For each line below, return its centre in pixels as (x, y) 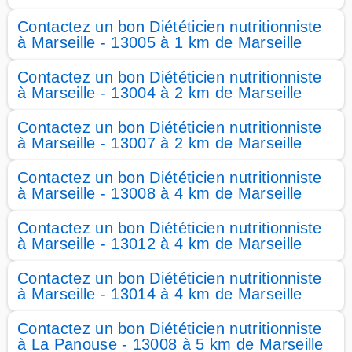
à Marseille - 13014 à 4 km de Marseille (160, 294)
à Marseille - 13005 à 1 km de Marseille (160, 42)
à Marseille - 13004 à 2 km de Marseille (160, 93)
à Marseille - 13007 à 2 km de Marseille (160, 143)
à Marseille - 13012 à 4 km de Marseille (160, 244)
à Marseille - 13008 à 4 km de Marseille (160, 193)
